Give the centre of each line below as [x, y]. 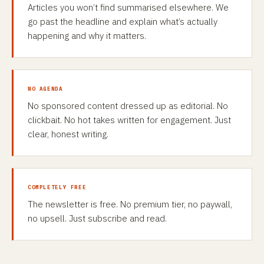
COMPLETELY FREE [57, 187]
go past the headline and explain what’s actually [123, 22]
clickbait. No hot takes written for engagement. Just [129, 120]
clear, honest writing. [68, 134]
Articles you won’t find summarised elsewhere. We [128, 7]
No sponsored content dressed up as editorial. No [128, 106]
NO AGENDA [45, 89]
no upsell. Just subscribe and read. [97, 218]
